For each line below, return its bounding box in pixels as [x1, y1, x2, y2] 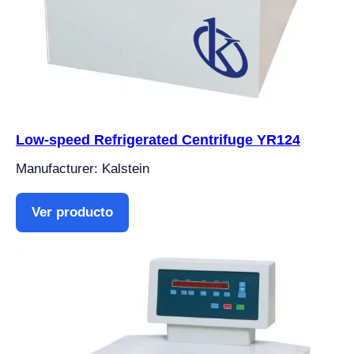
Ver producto [32, 205, 113, 220]
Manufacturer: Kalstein [16, 161, 149, 177]
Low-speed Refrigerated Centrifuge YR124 [16, 132, 300, 149]
